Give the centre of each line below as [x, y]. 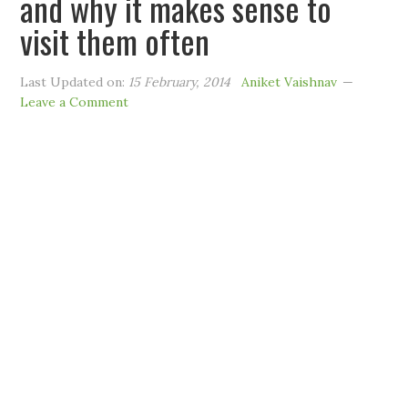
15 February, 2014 [180, 82]
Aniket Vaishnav [290, 82]
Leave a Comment [75, 102]
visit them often [115, 41]
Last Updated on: [75, 82]
